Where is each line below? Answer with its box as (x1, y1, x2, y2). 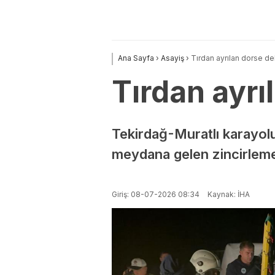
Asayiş (161, 53, 184, 63)
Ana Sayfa (118, 53, 154, 63)
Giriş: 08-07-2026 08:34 (112, 190, 199, 199)
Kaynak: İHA (206, 190, 250, 199)
